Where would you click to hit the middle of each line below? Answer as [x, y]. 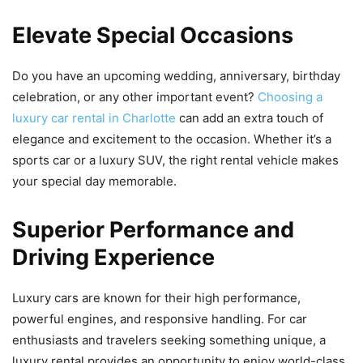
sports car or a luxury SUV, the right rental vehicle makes [175, 160]
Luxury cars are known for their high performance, [156, 297]
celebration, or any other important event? [135, 96]
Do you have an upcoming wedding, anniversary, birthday [176, 75]
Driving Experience [113, 257]
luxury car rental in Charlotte [94, 117]
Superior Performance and [153, 229]
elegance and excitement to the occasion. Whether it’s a [172, 139]
